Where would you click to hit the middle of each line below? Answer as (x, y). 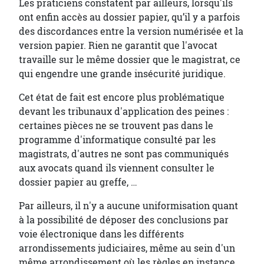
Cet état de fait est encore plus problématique (122, 97)
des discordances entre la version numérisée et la (131, 31)
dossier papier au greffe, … (78, 182)
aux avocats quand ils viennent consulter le (117, 168)
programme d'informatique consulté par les (117, 140)
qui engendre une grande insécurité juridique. (122, 74)
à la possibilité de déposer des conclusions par (124, 220)
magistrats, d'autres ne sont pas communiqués (124, 154)
